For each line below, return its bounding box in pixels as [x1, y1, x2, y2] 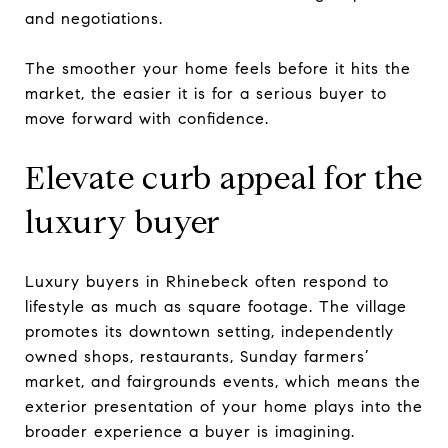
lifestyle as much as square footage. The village [25, 296, 407, 316]
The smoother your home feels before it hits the [25, 58, 411, 78]
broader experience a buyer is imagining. [25, 421, 355, 441]
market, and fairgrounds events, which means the [25, 371, 421, 391]
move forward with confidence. [25, 108, 269, 128]
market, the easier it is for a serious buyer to [25, 83, 387, 103]
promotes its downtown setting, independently [25, 321, 394, 341]
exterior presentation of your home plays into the [25, 396, 423, 416]
